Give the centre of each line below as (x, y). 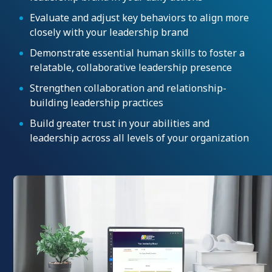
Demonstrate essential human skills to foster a (137, 53)
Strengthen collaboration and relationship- (128, 88)
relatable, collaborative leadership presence (131, 67)
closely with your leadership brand (109, 32)
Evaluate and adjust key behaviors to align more (139, 18)
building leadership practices (97, 103)
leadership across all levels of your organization (139, 138)
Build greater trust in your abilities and (120, 123)
